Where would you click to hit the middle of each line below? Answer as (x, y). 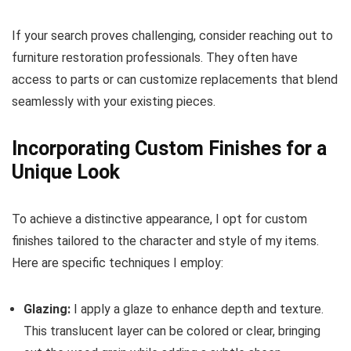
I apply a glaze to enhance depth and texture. (197, 309)
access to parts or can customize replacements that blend (175, 80)
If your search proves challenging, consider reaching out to (172, 36)
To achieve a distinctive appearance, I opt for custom (159, 219)
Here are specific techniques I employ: (118, 263)
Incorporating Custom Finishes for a (169, 148)
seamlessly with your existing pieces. (114, 101)
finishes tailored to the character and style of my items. (165, 241)
